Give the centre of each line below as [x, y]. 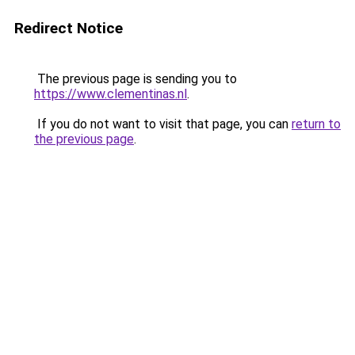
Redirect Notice [69, 28]
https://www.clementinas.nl [111, 94]
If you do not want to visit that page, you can [163, 124]
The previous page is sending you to [136, 79]
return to [316, 124]
